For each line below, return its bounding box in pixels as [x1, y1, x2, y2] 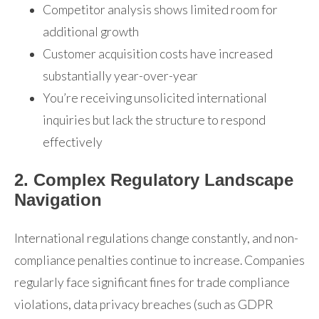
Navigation [14, 189, 102, 209]
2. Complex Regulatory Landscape [14, 169, 293, 189]
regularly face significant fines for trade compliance [14, 274, 290, 290]
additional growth [43, 23, 139, 39]
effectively [43, 134, 103, 150]
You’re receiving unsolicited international [43, 90, 267, 105]
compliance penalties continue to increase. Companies [14, 252, 305, 268]
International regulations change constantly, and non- [14, 230, 298, 246]
